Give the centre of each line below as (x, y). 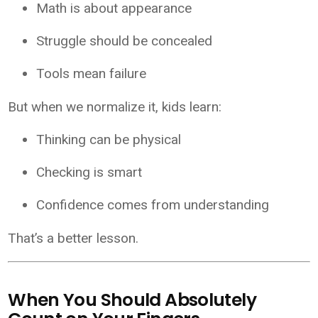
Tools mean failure (92, 73)
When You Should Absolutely (132, 300)
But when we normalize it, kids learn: (115, 106)
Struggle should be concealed (125, 40)
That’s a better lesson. (73, 238)
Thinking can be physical (109, 139)
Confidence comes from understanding (153, 204)
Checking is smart (89, 172)
